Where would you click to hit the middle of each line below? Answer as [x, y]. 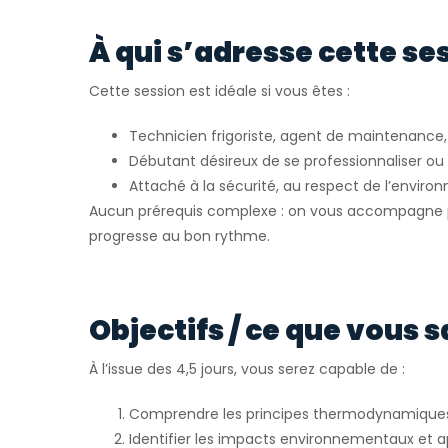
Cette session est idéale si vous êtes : [219, 90]
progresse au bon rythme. [179, 235]
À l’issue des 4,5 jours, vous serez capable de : [247, 368]
